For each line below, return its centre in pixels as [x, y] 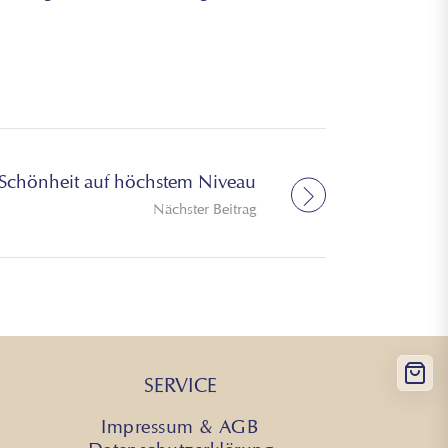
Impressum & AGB [180, 426]
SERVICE [180, 385]
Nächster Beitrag [204, 208]
